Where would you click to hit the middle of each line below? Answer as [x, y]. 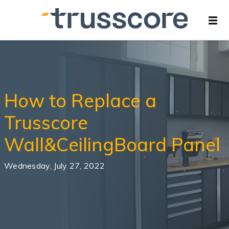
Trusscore [46, 122]
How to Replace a [80, 100]
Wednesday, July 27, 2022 [55, 166]
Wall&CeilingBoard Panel [112, 144]
